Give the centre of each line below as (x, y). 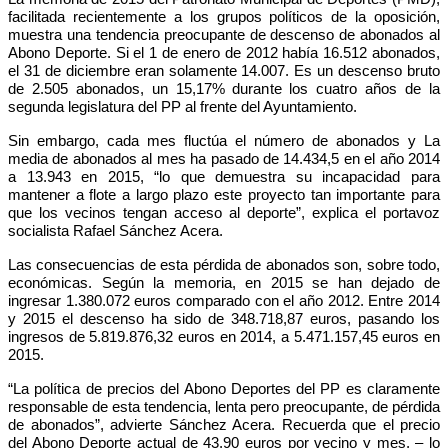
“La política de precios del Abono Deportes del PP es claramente (224, 388)
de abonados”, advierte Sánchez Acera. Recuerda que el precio (224, 424)
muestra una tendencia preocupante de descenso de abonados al (224, 34)
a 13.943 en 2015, (76, 176)
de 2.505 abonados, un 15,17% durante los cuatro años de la (224, 88)
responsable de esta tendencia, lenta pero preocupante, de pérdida (224, 406)
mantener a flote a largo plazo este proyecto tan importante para (224, 194)
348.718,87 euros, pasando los (335, 318)
